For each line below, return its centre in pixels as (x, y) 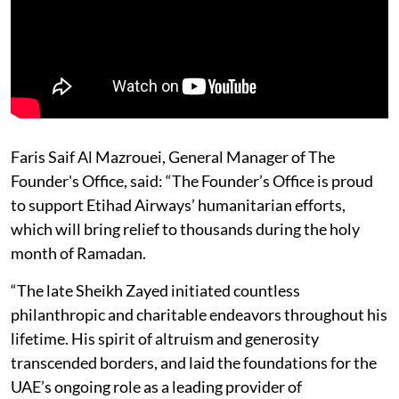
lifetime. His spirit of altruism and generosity (165, 338)
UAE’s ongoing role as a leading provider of (156, 386)
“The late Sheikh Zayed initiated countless (155, 290)
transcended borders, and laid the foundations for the (194, 362)
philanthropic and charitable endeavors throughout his (199, 314)
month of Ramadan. (78, 252)
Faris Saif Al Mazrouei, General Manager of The (173, 156)
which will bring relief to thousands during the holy (185, 228)
